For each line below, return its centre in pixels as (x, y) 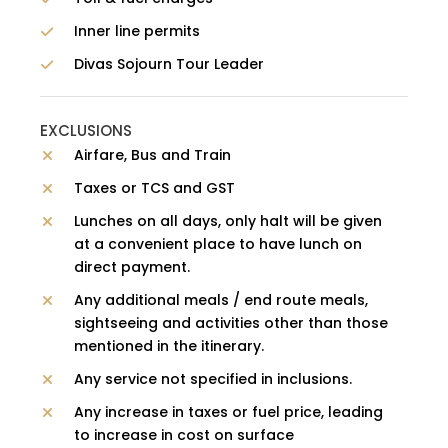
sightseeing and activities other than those (231, 323)
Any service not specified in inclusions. (213, 379)
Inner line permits (137, 31)
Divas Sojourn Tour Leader (169, 64)
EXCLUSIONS (86, 131)
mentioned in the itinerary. (169, 346)
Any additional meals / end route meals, (221, 300)
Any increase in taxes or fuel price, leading (228, 412)
